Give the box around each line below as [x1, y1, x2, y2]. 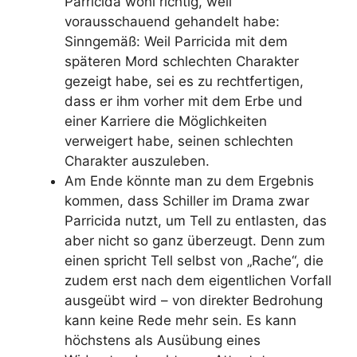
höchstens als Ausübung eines [65, 331, 261, 348]
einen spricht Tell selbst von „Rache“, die [65, 252, 324, 269]
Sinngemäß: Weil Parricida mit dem [65, 33, 288, 49]
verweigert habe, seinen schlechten [65, 132, 293, 149]
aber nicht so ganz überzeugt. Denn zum [65, 232, 325, 249]
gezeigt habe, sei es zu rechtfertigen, [65, 73, 304, 89]
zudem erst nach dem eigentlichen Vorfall [65, 272, 331, 288]
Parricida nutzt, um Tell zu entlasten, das [65, 212, 327, 229]
